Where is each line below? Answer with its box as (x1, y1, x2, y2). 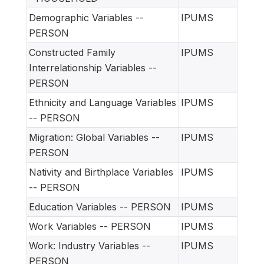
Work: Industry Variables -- (29, 240, 150, 252)
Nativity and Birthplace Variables (29, 166, 173, 179)
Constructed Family (29, 47, 115, 59)
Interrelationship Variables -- (29, 62, 157, 74)
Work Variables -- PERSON (29, 220, 151, 233)
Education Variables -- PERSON (29, 201, 171, 213)
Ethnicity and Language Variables (29, 97, 176, 109)
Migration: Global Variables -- (29, 131, 160, 144)
